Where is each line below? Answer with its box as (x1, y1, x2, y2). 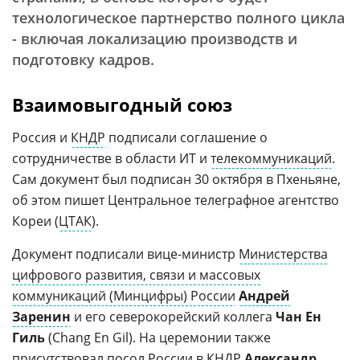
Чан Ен (276, 308, 321, 325)
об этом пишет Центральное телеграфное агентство (12, 191, 339, 209)
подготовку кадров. (12, 50, 154, 69)
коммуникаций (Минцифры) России (12, 287, 235, 305)
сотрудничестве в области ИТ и (12, 149, 211, 167)
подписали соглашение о (105, 129, 268, 146)
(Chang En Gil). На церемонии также (45, 329, 271, 346)
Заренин (12, 308, 71, 325)
